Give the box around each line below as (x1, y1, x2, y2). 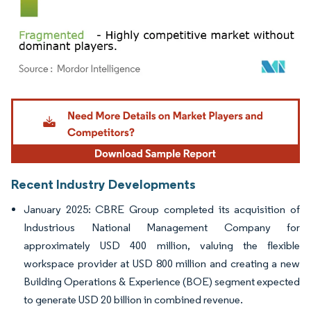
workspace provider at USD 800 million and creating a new (24, 257, 300, 271)
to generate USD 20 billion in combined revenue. (24, 293, 243, 307)
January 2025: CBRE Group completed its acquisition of (24, 203, 300, 217)
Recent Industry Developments (11, 176, 196, 193)
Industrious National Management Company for (24, 221, 300, 235)
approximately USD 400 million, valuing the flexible (24, 239, 300, 253)
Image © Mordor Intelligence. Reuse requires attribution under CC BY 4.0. (17, 94, 277, 106)
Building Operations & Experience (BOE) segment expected (24, 275, 300, 289)
